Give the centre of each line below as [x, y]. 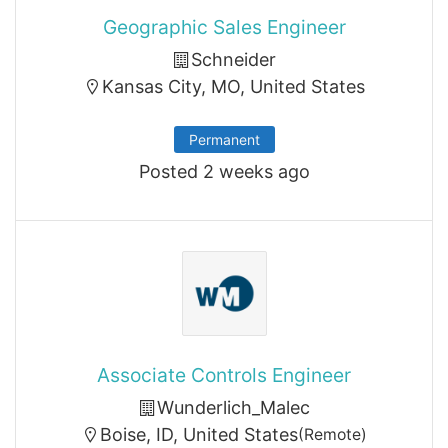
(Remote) [332, 434]
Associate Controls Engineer [224, 375]
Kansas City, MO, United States [233, 86]
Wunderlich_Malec [233, 407]
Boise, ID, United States [199, 434]
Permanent [224, 139]
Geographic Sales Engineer [224, 27]
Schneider [233, 59]
